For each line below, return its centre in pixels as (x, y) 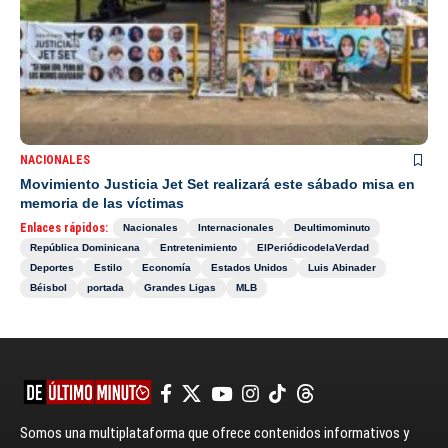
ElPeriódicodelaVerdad (313, 247)
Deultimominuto (332, 227)
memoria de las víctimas (102, 202)
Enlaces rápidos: (64, 227)
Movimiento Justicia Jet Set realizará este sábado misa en (217, 183)
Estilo (108, 267)
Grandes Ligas (180, 287)
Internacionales (236, 227)
